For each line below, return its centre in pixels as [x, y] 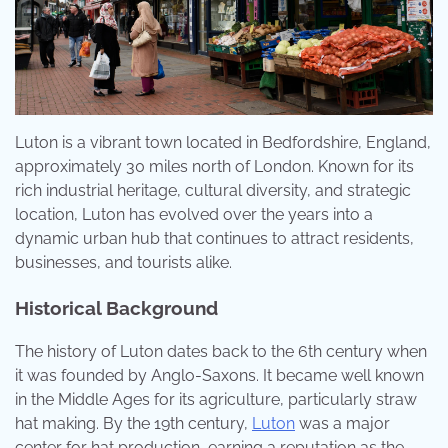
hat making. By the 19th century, [133, 424]
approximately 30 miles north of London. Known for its [214, 166]
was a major [342, 424]
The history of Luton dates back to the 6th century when [221, 352]
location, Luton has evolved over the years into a [194, 214]
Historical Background [116, 307]
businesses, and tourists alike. [123, 262]
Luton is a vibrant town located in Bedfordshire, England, [223, 142]
